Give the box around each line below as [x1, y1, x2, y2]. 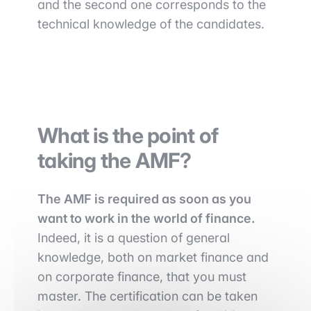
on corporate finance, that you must [37, 269, 246, 284]
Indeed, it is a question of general [37, 230, 230, 245]
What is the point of [37, 123, 218, 148]
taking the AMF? [37, 148, 191, 173]
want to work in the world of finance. [37, 211, 255, 226]
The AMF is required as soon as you [37, 192, 251, 206]
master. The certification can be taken [37, 289, 258, 303]
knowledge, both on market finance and [37, 250, 269, 264]
